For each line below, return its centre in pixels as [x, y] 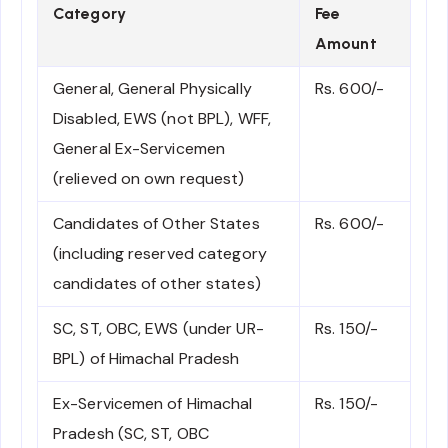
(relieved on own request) [149, 178]
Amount [346, 43]
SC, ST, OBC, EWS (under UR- [158, 328]
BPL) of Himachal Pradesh [146, 358]
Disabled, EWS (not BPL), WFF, [162, 118]
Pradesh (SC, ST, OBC [131, 433]
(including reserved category [160, 253]
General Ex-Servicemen [139, 148]
